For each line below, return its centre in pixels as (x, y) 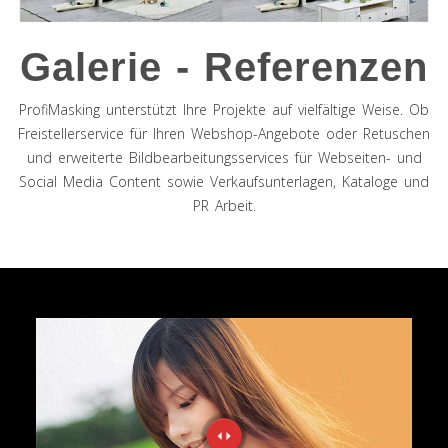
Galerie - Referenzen (224, 67)
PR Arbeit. (224, 206)
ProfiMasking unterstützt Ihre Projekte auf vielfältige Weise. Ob (224, 110)
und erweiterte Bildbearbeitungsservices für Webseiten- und (224, 158)
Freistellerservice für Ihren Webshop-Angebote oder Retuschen (224, 134)
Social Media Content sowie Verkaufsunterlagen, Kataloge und (224, 182)
